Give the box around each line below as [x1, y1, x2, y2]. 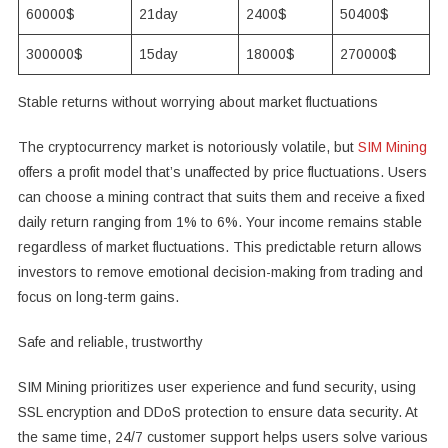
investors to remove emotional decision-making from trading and [17, 264, 423, 281]
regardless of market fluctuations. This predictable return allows [17, 239, 422, 256]
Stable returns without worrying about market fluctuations [17, 94, 378, 111]
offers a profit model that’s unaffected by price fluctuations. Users [17, 164, 427, 181]
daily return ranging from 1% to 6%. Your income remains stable [17, 214, 422, 231]
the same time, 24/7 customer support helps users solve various [17, 429, 428, 446]
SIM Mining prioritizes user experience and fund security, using [17, 379, 416, 396]
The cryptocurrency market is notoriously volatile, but [17, 139, 358, 156]
